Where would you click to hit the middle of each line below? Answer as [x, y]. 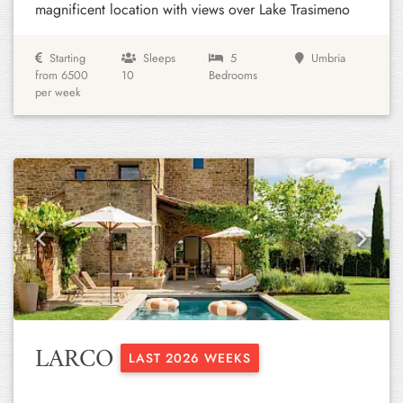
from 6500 [62, 75]
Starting [67, 58]
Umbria [328, 58]
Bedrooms [233, 75]
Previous [65, 248]
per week [58, 92]
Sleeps [160, 58]
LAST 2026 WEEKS [190, 358]
